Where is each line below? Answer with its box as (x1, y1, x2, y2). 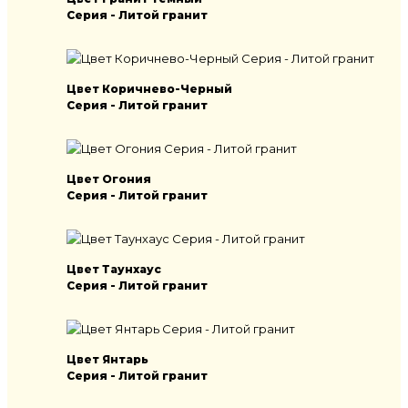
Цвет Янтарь (66, 352, 148, 366)
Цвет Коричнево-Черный (66, 81, 232, 96)
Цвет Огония (66, 171, 151, 186)
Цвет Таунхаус (66, 261, 161, 276)
